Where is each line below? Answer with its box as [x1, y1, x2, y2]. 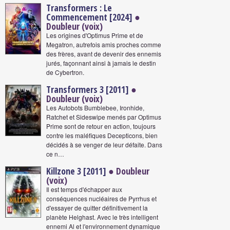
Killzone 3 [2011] [46, 165, 106, 177]
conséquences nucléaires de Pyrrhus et [46, 194, 157, 203]
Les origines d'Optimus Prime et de [46, 31, 143, 40]
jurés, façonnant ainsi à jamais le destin [46, 59, 156, 67]
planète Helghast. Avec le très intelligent [46, 213, 158, 221]
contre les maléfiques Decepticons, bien [46, 131, 158, 140]
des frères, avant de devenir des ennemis [46, 49, 161, 58]
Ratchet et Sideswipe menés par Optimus [46, 112, 161, 121]
